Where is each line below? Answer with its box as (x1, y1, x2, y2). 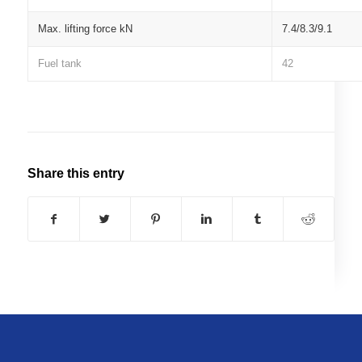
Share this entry (27, 166, 124, 181)
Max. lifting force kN (37, 23, 133, 36)
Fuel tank (37, 57, 82, 70)
